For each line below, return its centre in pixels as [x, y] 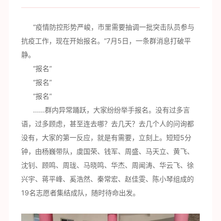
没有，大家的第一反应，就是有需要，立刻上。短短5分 [106, 138]
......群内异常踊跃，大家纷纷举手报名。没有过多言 [105, 110]
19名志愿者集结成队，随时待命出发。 [80, 193]
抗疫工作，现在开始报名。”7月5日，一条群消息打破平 [106, 41]
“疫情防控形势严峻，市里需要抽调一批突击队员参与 [108, 27]
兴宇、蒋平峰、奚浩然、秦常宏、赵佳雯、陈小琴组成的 [107, 179]
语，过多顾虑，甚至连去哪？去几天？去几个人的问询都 [107, 124]
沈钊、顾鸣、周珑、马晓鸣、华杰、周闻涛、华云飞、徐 [107, 165]
